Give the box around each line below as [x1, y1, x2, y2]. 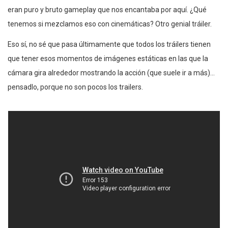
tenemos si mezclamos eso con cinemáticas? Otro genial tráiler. [8, 19, 212, 28]
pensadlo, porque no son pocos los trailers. [8, 82, 143, 91]
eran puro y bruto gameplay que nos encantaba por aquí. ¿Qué [8, 5, 207, 14]
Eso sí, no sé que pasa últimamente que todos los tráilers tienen [8, 40, 211, 48]
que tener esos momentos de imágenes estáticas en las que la [8, 54, 208, 63]
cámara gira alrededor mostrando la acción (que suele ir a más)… [8, 68, 215, 77]
